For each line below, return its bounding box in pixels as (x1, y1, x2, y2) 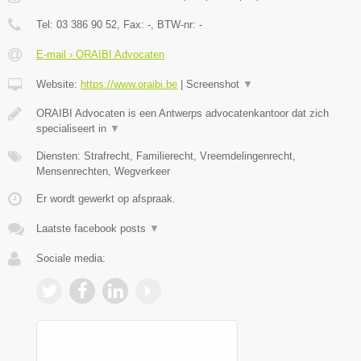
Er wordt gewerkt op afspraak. (36, 193, 176, 205)
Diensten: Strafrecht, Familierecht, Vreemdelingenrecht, (36, 150, 296, 163)
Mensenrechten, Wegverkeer (36, 165, 170, 178)
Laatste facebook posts (36, 222, 149, 235)
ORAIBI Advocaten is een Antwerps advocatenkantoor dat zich (36, 107, 329, 120)
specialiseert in (36, 122, 110, 135)
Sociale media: (36, 252, 106, 265)
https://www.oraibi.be (81, 78, 177, 91)
